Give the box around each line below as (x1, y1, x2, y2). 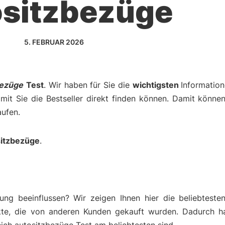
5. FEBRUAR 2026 (24, 38, 84, 46)
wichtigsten (132, 80, 181, 90)
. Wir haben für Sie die (44, 80, 133, 90)
